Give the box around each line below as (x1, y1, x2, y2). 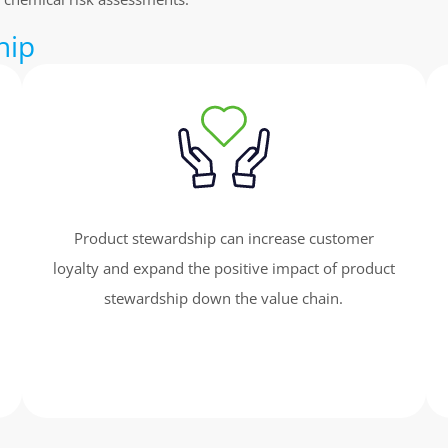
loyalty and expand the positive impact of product (52, 258, 395, 279)
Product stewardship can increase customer (73, 228, 374, 249)
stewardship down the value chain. (104, 288, 344, 309)
